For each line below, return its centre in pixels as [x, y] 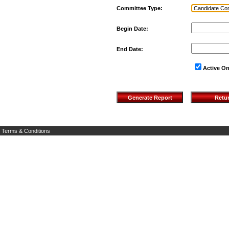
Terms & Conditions [26, 131]
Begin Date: [132, 29]
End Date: [130, 49]
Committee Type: [140, 8]
